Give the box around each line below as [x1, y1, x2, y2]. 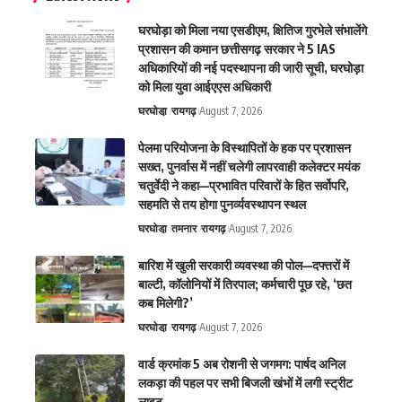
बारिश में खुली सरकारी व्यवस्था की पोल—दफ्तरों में [138, 257, 349, 273]
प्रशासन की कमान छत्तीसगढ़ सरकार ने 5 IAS [138, 40, 336, 57]
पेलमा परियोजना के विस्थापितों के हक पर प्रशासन [138, 139, 351, 155]
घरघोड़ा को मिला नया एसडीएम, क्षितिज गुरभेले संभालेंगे [138, 22, 367, 38]
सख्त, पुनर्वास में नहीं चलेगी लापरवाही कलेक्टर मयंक [138, 158, 360, 174]
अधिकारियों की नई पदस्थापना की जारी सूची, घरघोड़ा [138, 59, 363, 75]
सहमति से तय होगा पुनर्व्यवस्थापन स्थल [138, 196, 306, 212]
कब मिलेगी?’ [138, 294, 193, 310]
